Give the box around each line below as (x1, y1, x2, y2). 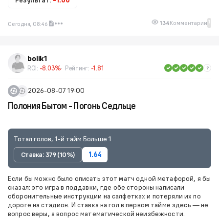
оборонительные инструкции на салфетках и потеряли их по (8, 192, 201, 200)
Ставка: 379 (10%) (21, 150, 75, 159)
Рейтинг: (65, 64, 91, 72)
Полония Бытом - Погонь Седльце (8, 100, 136, 111)
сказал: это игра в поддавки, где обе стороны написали (8, 183, 185, 192)
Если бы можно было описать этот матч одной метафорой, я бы (8, 174, 211, 183)
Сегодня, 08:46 (8, 20, 48, 27)
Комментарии (170, 19, 207, 26)
